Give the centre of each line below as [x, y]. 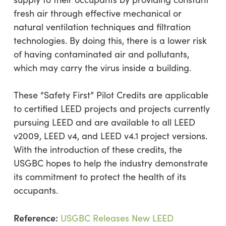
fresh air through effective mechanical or [97, 13]
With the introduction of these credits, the [98, 149]
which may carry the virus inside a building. [102, 68]
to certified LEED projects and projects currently [111, 108]
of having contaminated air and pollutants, [101, 54]
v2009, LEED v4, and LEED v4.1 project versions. [110, 136]
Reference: [36, 218]
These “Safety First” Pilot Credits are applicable [111, 95]
